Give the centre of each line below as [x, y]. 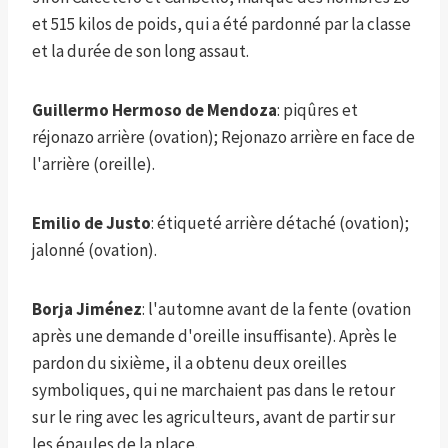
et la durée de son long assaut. [140, 50]
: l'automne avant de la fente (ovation [276, 308]
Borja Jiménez [87, 308]
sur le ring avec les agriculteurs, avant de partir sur [213, 416]
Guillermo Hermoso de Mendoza [154, 109]
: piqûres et [317, 109]
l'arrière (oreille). [93, 163]
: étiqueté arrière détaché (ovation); [280, 222]
